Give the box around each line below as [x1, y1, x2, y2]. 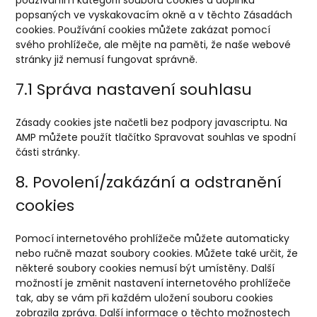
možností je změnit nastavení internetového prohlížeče [16, 276, 292, 290]
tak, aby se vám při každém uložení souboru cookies [16, 291, 274, 305]
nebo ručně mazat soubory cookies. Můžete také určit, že [16, 246, 299, 260]
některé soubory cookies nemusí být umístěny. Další [16, 261, 275, 275]
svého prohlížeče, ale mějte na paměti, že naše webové [16, 38, 292, 52]
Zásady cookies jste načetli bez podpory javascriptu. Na [16, 115, 288, 129]
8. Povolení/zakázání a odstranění [16, 171, 282, 193]
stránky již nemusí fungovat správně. [16, 52, 198, 67]
